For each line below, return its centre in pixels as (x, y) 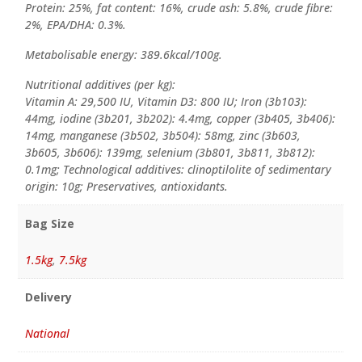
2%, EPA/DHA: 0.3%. (75, 25)
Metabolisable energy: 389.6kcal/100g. (123, 55)
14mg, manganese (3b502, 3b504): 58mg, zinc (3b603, (162, 136)
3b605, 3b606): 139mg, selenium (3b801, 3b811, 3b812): (170, 153)
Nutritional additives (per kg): (100, 85)
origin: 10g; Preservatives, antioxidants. (126, 187)
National (47, 333)
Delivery (48, 297)
